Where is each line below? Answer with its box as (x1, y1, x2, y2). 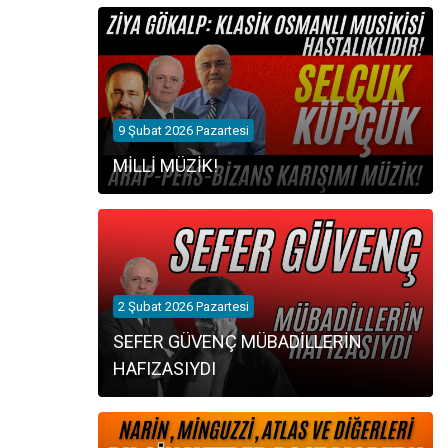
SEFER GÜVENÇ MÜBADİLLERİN (113, 330, 363, 352)
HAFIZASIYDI (113, 357, 217, 379)
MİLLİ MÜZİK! (113, 155, 219, 177)
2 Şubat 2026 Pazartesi (118, 298, 250, 314)
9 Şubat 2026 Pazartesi (118, 123, 250, 139)
